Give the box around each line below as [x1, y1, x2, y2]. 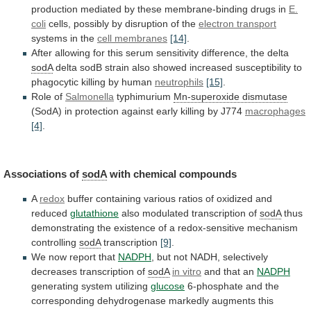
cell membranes [97, 33, 167, 44]
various [144, 192, 176, 204]
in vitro [172, 265, 201, 277]
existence [114, 221, 155, 233]
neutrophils [155, 76, 203, 88]
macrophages [245, 106, 305, 117]
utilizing [115, 280, 148, 292]
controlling [31, 236, 76, 248]
